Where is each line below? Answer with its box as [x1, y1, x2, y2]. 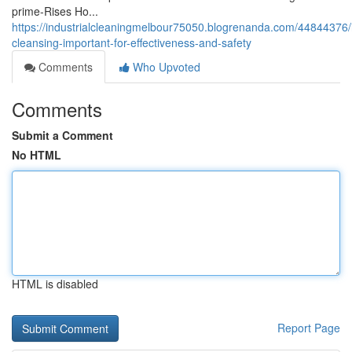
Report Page [277, 320, 340, 335]
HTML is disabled [12, 276, 98, 291]
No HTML [12, 147, 61, 163]
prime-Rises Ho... [12, 3, 98, 19]
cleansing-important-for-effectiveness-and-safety [12, 35, 251, 50]
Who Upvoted [130, 59, 200, 75]
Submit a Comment [12, 127, 113, 143]
